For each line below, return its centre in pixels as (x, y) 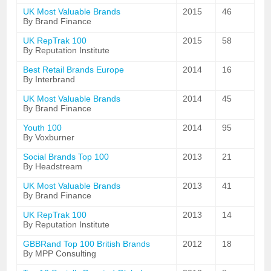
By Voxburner (49, 137)
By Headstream (53, 166)
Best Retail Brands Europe (74, 70)
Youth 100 (43, 128)
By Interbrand (49, 79)
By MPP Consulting (60, 253)
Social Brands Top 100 (66, 157)
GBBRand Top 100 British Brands (87, 244)
